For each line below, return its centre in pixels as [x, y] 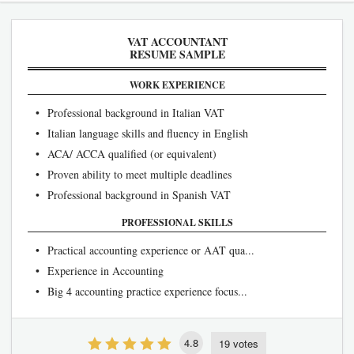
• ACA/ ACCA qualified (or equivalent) [122, 154]
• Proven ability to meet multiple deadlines [130, 174]
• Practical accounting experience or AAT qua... [141, 250]
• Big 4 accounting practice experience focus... [137, 291]
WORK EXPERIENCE [177, 85]
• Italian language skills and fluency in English [138, 133]
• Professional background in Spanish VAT [129, 195]
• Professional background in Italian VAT [126, 113]
